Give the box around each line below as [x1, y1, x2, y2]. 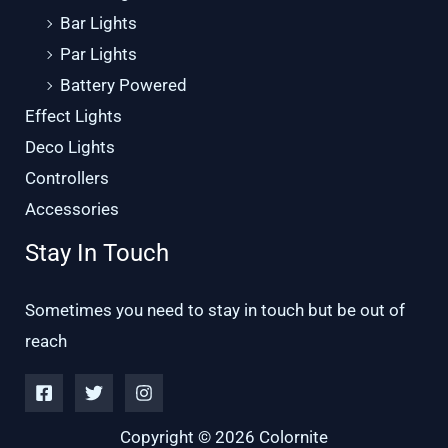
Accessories [25, 198, 119, 219]
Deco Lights [25, 136, 115, 157]
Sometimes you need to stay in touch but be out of [25, 299, 405, 320]
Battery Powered [60, 74, 187, 95]
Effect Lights [25, 105, 122, 126]
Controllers [25, 167, 109, 188]
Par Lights [60, 43, 137, 64]
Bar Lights [60, 12, 137, 33]
